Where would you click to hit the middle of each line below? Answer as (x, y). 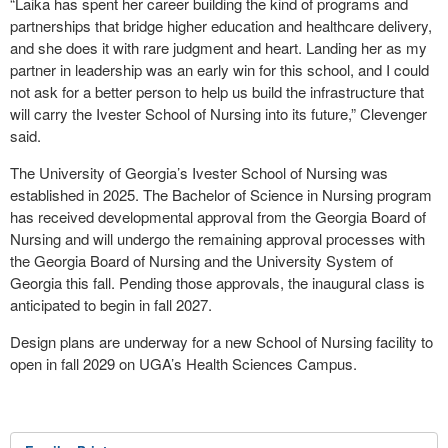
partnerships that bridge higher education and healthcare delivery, (221, 25)
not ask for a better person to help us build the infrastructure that (217, 91)
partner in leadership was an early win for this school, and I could (219, 69)
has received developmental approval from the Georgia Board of (218, 216)
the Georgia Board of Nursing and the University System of (201, 260)
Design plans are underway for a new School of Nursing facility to (221, 341)
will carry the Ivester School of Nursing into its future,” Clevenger (218, 113)
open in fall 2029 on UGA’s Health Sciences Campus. (183, 363)
